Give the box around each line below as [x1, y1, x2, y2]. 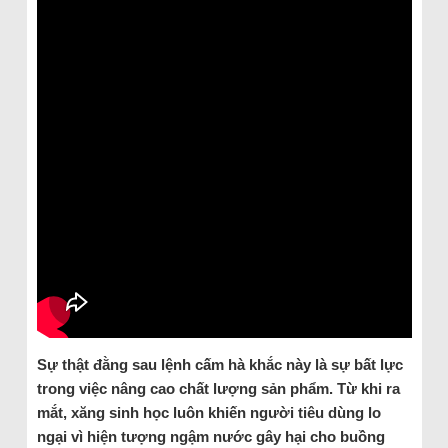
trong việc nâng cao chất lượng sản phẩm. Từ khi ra [36, 379, 400, 397]
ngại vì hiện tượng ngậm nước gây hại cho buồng [36, 427, 385, 445]
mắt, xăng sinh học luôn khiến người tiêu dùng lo [36, 403, 381, 421]
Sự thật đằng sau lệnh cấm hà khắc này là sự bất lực [36, 355, 403, 373]
